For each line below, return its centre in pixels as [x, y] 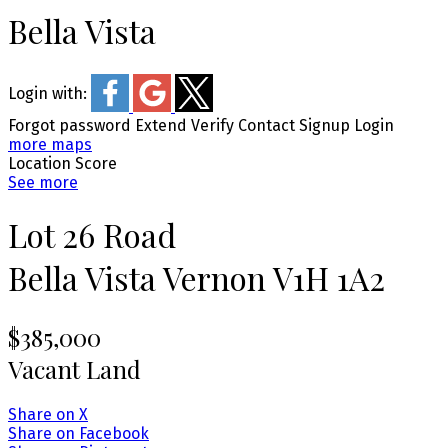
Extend [161, 125]
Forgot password [69, 125]
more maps [50, 144]
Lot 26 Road [92, 235]
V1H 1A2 [329, 278]
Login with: [49, 94]
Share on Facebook [78, 433]
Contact [266, 125]
